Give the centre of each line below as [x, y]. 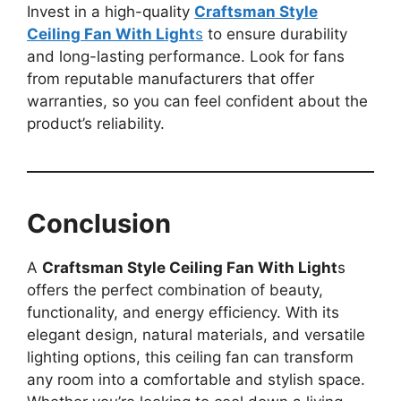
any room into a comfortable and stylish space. [196, 379]
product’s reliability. [96, 123]
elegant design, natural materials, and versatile [196, 334]
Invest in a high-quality [111, 11]
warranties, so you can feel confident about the [197, 101]
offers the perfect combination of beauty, [175, 290]
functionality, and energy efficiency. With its [183, 312]
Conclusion [99, 223]
